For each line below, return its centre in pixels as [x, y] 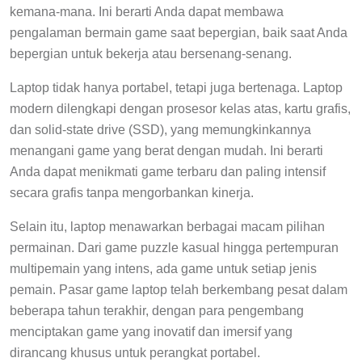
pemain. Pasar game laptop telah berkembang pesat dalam [179, 289]
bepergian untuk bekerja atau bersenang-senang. [151, 53]
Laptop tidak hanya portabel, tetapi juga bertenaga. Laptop [176, 87]
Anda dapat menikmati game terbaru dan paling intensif [168, 171]
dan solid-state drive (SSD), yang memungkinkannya [160, 129]
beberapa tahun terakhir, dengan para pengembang [157, 310]
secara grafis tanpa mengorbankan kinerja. [132, 192]
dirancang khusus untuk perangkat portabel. [135, 352]
